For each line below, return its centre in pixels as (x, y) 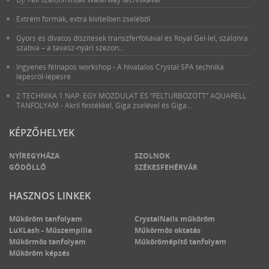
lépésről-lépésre (44, 77)
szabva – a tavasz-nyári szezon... (70, 48)
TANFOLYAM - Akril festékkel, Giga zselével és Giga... (104, 105)
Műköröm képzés (39, 253)
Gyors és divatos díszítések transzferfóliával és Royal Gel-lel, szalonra (132, 38)
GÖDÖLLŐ (28, 167)
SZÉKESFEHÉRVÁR (166, 167)
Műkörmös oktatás (168, 230)
